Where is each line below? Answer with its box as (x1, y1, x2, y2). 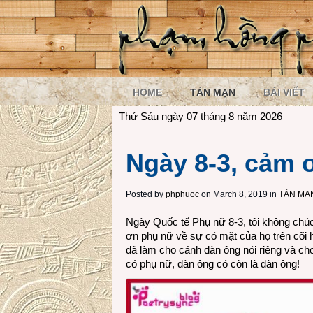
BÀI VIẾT (263, 87, 305, 98)
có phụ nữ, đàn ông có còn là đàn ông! (126, 258, 300, 270)
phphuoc (166, 189, 199, 199)
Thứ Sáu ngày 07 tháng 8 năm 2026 (119, 110, 282, 122)
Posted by (126, 189, 166, 199)
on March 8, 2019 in (199, 189, 277, 199)
